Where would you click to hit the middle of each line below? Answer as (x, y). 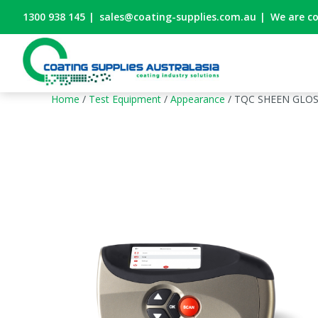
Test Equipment (125, 99)
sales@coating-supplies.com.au (178, 17)
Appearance (198, 99)
